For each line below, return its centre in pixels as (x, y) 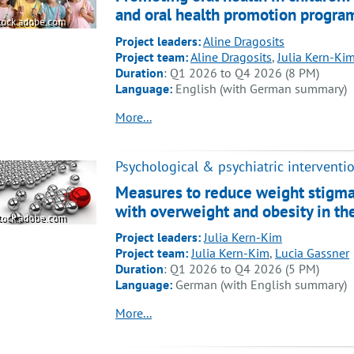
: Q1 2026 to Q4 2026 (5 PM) (241, 269)
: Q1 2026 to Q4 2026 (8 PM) (241, 72)
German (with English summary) (261, 285)
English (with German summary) (261, 88)
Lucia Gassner (312, 253)
